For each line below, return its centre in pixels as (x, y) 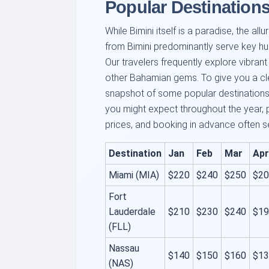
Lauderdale (132, 212)
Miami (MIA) (134, 175)
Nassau (124, 249)
